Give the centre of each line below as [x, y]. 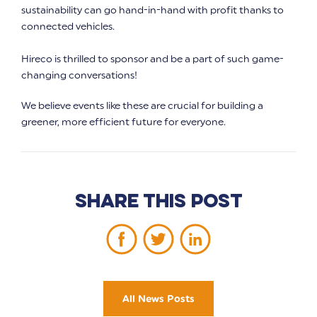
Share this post [158, 201]
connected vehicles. [68, 27]
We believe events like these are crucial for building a [142, 106]
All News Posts [158, 299]
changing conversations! [79, 76]
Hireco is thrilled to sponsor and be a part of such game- [152, 59]
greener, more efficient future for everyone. [123, 122]
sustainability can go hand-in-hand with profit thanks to [152, 11]
